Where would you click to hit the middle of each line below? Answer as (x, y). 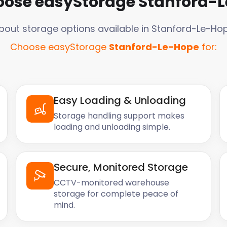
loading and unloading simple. (112, 127)
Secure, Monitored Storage (121, 167)
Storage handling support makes (119, 116)
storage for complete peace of (116, 194)
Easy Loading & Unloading (120, 100)
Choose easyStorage (58, 47)
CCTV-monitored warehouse (112, 183)
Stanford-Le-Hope (154, 47)
